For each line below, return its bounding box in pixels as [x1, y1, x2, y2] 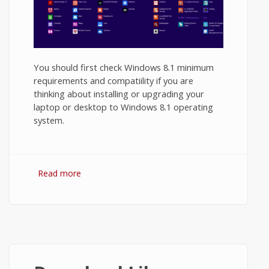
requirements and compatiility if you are [34, 74, 193, 86]
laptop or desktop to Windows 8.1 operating [34, 100, 213, 113]
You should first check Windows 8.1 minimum [34, 61, 214, 73]
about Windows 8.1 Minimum [81, 167, 195, 179]
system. [34, 113, 64, 126]
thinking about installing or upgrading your [34, 87, 204, 100]
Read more [38, 167, 81, 179]
